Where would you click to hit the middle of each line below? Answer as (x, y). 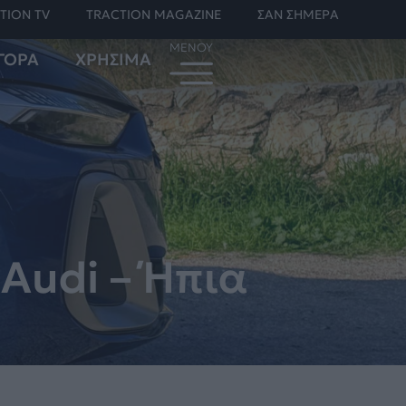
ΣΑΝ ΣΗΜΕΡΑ (298, 14)
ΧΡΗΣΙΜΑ (113, 59)
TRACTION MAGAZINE (154, 14)
